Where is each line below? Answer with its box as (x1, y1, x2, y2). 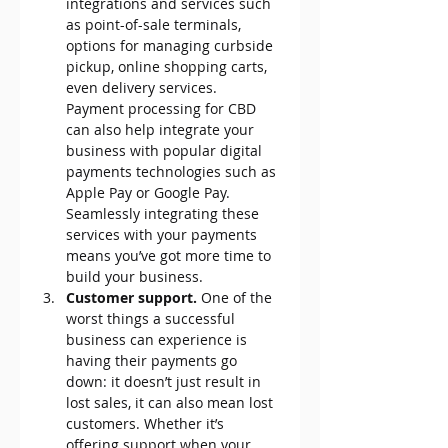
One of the (197, 288, 276, 308)
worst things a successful (66, 309, 239, 329)
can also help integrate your (66, 120, 258, 140)
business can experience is (66, 330, 251, 350)
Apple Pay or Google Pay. (66, 183, 234, 203)
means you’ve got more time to (66, 246, 275, 266)
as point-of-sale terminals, (66, 15, 245, 35)
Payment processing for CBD (66, 99, 260, 119)
